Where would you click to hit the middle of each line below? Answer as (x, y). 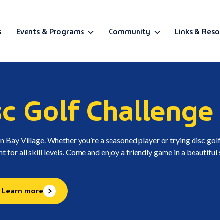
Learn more (23, 190)
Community (129, 31)
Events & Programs (50, 31)
